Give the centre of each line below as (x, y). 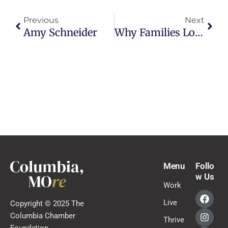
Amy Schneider (60, 32)
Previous (41, 20)
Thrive (174, 220)
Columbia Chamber (43, 216)
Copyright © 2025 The (47, 203)
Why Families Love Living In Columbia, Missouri (199, 32)
